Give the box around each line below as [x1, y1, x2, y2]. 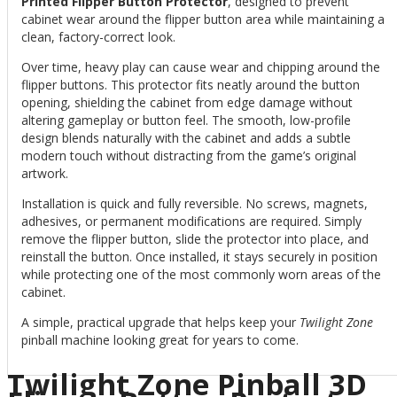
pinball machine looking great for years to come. [21, 331, 299, 348]
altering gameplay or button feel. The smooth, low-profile [21, 112, 351, 128]
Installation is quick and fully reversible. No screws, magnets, [21, 195, 368, 212]
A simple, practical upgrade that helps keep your [21, 314, 300, 331]
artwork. [21, 165, 68, 182]
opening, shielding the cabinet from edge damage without [21, 94, 353, 111]
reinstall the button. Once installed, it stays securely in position [21, 248, 378, 265]
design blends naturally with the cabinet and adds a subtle [21, 129, 351, 146]
